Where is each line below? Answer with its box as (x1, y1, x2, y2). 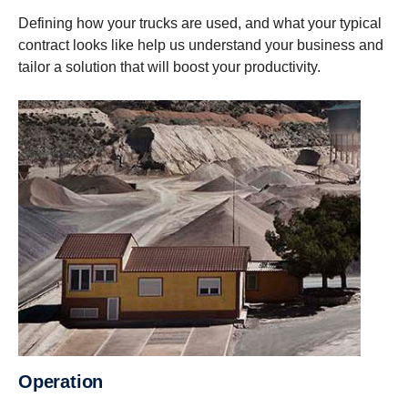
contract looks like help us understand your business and (18, 36, 383, 53)
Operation (32, 372, 104, 393)
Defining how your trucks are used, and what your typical (18, 15, 382, 31)
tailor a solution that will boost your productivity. (18, 58, 324, 75)
